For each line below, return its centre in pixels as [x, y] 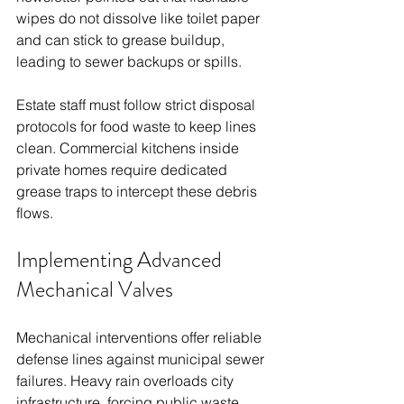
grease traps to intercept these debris [138, 191]
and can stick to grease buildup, [122, 39]
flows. [35, 212]
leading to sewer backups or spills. [129, 61]
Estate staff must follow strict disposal [138, 104]
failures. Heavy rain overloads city [127, 380]
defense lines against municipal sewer [142, 358]
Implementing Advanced [121, 259]
